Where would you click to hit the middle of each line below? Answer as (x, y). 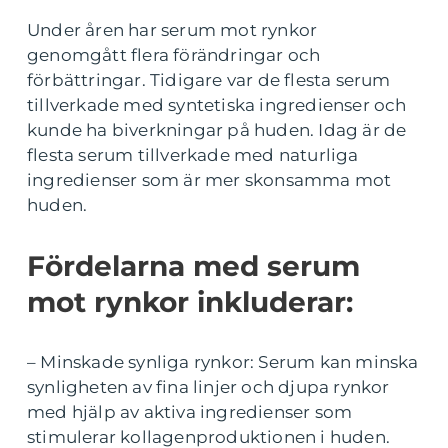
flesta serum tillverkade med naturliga (193, 155)
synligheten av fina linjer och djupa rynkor (208, 387)
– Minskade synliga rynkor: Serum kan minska (223, 362)
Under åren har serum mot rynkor (172, 30)
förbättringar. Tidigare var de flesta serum (209, 80)
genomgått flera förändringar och (174, 55)
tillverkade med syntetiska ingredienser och (217, 105)
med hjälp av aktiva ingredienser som (190, 412)
